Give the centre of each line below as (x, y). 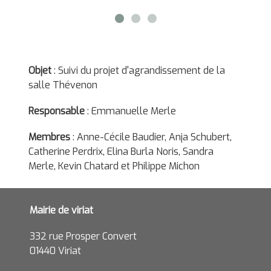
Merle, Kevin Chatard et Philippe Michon (114, 166)
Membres (49, 137)
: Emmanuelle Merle (130, 111)
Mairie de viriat (61, 210)
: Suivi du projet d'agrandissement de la (138, 70)
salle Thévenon (63, 85)
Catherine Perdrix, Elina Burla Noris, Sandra (121, 152)
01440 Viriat (55, 251)
